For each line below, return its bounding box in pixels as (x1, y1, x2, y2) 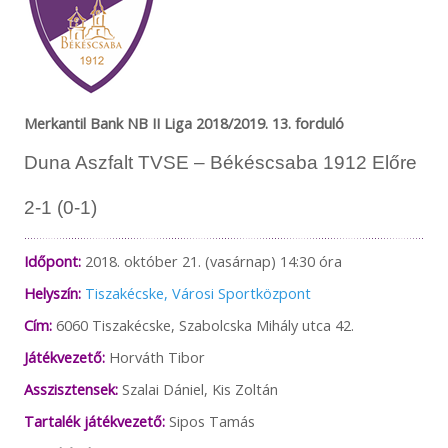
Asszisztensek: (23, 378, 118, 399)
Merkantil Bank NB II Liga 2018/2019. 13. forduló (23, 113, 344, 134)
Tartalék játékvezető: (23, 410, 169, 431)
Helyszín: (23, 282, 81, 303)
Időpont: (23, 250, 81, 271)
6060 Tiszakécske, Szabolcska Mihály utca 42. (51, 314, 354, 335)
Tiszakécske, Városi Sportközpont (84, 282, 311, 303)
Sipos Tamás (168, 410, 255, 431)
